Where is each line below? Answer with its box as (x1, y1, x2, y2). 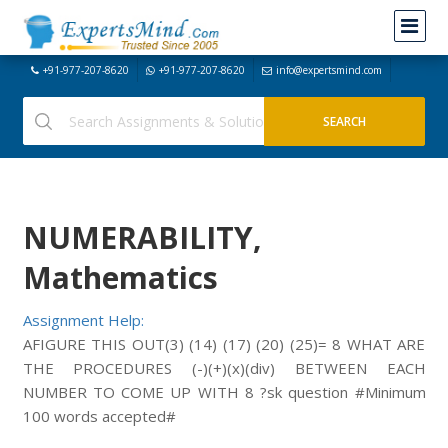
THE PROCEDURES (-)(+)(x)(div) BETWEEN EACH (22, 358, 426, 378)
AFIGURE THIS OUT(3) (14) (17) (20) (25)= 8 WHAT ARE (22, 334, 426, 354)
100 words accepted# (22, 406, 176, 426)
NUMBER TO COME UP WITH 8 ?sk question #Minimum (22, 382, 426, 402)
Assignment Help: (22, 310, 144, 330)
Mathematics (22, 257, 218, 298)
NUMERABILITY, (22, 217, 262, 258)
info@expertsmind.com (275, 63, 382, 77)
